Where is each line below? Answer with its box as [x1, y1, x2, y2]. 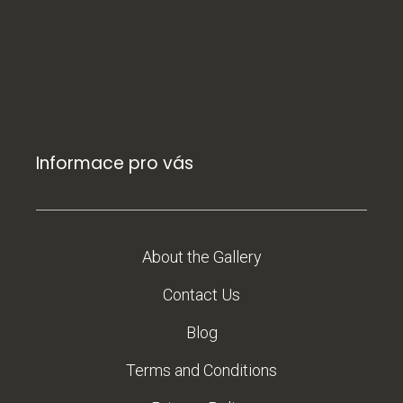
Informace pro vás [36, 151, 193, 176]
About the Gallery [141, 247, 262, 267]
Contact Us [163, 285, 240, 305]
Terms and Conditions [126, 361, 277, 381]
